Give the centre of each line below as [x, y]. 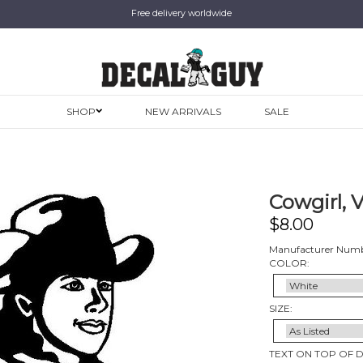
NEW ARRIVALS [183, 112]
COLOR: [289, 263]
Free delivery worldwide [181, 13]
